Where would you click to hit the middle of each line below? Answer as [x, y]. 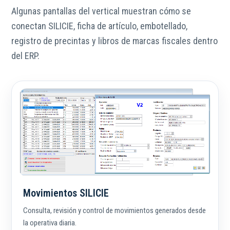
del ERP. [25, 56]
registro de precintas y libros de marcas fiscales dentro [114, 41]
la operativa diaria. [50, 223]
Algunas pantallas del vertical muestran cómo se [101, 11]
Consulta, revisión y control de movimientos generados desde [114, 211]
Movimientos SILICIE [66, 193]
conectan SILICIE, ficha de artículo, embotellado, [99, 26]
